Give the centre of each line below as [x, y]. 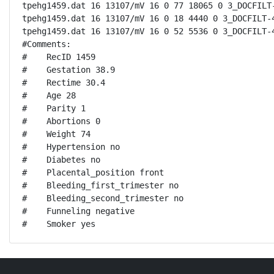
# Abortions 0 [61, 121]
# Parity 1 [54, 108]
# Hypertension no [71, 147]
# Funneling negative [78, 211]
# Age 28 [49, 95]
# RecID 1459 [59, 57]
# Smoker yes [59, 224]
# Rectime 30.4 [64, 83]
